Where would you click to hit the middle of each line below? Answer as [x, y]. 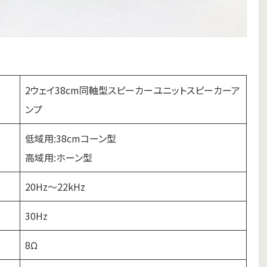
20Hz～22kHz [55, 187]
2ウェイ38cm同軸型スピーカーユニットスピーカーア [133, 90]
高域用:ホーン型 [59, 158]
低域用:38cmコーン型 [71, 139]
